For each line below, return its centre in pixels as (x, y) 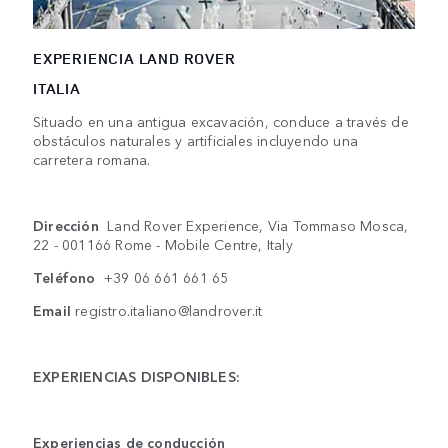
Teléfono (68, 277)
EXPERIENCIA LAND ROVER (134, 59)
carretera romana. (92, 159)
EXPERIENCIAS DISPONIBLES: (136, 376)
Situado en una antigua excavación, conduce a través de (221, 121)
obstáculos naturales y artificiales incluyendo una (195, 140)
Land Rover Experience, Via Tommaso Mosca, (258, 225)
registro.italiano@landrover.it (169, 310)
